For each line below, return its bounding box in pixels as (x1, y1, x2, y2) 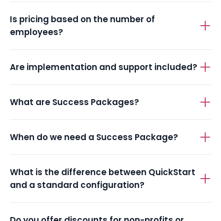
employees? (10, 26, 63, 38)
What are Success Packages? (10, 96, 139, 109)
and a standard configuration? (10, 179, 145, 191)
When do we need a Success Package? (10, 131, 178, 144)
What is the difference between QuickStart (10, 166, 195, 179)
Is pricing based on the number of (10, 13, 155, 26)
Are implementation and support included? (10, 61, 197, 74)
